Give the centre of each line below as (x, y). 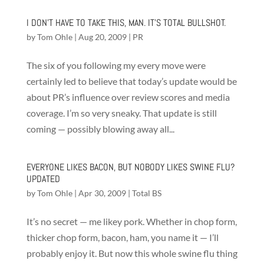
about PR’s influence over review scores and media (128, 97)
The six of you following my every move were (116, 65)
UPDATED (43, 179)
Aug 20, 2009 (102, 37)
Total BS (146, 193)
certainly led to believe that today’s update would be (131, 81)
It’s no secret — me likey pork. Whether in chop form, (131, 221)
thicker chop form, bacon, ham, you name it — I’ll (122, 237)
